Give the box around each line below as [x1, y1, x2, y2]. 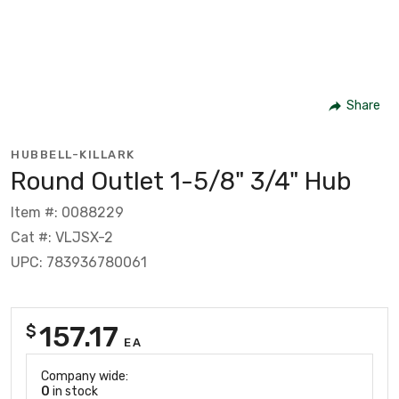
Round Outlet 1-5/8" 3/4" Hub [11, 166, 351, 196]
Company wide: [41, 368, 128, 384]
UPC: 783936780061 [11, 253, 147, 271]
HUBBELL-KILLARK [11, 147, 135, 161]
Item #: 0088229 [11, 203, 124, 221]
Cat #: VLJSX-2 [11, 228, 113, 246]
